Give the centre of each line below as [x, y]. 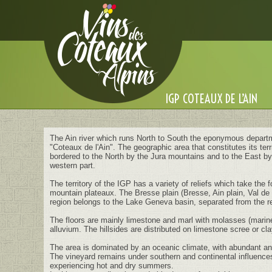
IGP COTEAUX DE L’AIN [211, 99]
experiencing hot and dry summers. [112, 266]
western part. [73, 165]
